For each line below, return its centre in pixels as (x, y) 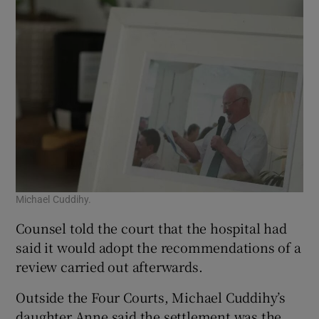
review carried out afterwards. (109, 267)
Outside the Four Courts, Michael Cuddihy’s (151, 297)
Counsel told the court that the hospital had (151, 228)
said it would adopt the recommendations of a (158, 247)
